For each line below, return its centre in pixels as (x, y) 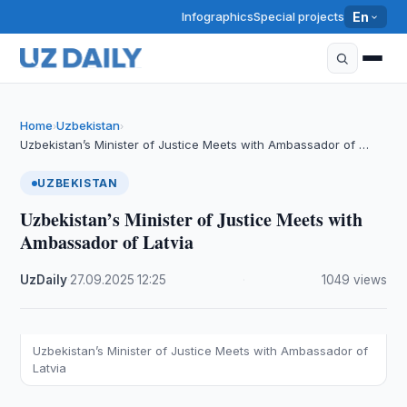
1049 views (354, 280)
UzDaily (44, 280)
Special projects (299, 16)
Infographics (218, 16)
